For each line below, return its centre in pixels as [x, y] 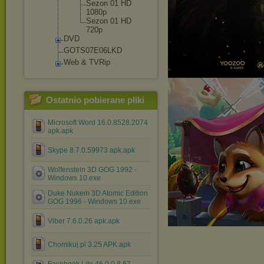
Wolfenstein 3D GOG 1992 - [92, 170]
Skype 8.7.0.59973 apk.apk [91, 150]
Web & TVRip [87, 62]
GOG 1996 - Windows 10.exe [94, 202]
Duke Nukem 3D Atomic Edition [98, 193]
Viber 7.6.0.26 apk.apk [84, 221]
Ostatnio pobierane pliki [95, 100]
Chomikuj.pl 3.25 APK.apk [89, 245]
